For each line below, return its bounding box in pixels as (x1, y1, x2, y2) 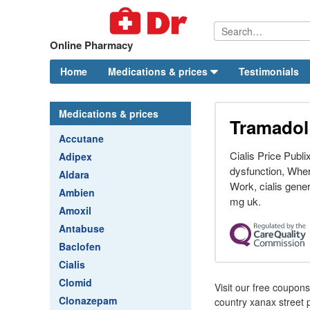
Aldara (59, 167, 89, 181)
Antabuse (59, 221, 104, 235)
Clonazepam (59, 293, 117, 307)
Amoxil (59, 203, 91, 217)
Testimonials (239, 64, 299, 78)
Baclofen (59, 239, 101, 253)
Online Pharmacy (50, 37, 133, 53)
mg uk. (230, 194, 261, 208)
